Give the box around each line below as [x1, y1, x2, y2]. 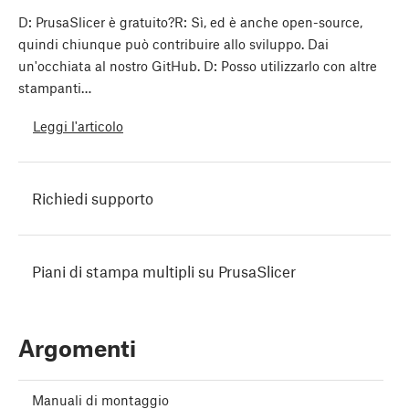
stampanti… [18, 79, 91, 97]
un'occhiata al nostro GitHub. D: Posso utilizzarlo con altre [18, 58, 377, 75]
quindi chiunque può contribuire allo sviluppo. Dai [18, 36, 329, 53]
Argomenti [18, 334, 136, 362]
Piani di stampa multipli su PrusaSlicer [32, 262, 296, 281]
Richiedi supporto [32, 189, 153, 208]
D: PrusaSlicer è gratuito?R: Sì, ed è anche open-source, [18, 14, 362, 31]
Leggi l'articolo [33, 117, 123, 134]
